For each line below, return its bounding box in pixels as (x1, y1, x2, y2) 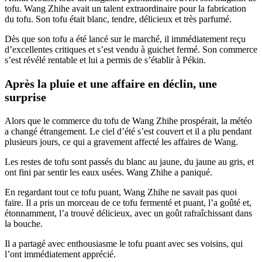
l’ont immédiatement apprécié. (5, 249, 116, 259)
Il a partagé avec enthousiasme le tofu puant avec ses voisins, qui (5, 238, 243, 249)
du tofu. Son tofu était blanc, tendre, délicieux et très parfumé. (5, 13, 232, 24)
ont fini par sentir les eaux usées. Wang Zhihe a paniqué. (5, 167, 212, 177)
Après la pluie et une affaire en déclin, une (5, 77, 217, 90)
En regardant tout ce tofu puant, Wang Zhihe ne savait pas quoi (5, 187, 237, 197)
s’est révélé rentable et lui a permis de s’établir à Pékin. (5, 54, 206, 65)
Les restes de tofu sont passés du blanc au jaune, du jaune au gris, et (5, 156, 254, 167)
